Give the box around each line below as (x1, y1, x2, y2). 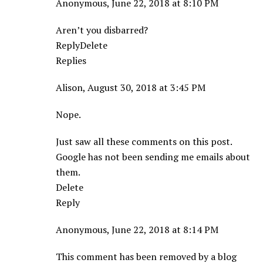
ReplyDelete (56, 39, 107, 52)
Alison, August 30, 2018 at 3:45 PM (56, 81, 205, 95)
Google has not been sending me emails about (56, 150, 250, 164)
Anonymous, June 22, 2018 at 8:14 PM (56, 223, 218, 237)
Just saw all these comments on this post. (56, 135, 232, 149)
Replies (56, 54, 86, 68)
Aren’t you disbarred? (56, 23, 148, 37)
